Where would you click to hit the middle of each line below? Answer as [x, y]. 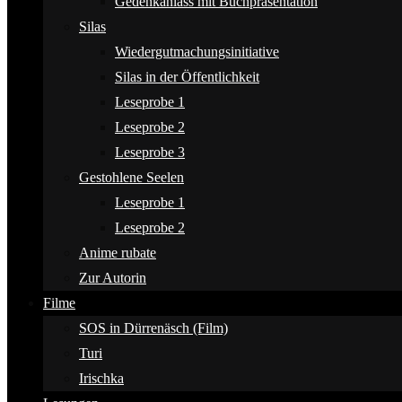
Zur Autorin [113, 278]
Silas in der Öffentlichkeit [187, 77]
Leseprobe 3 [150, 152]
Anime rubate [118, 253]
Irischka [101, 378]
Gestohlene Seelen [131, 177]
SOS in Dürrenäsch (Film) [153, 328]
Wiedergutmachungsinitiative [197, 52]
